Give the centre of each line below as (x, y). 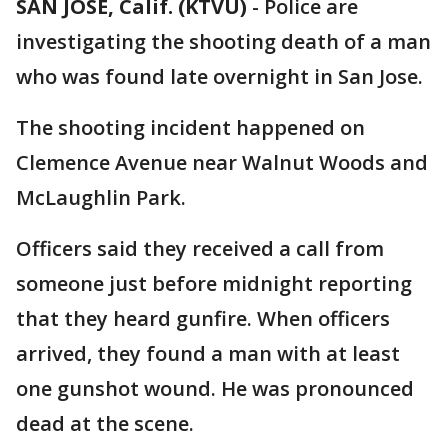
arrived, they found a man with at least (208, 353)
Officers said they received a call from (200, 248)
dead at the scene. (107, 423)
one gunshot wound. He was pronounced (215, 388)
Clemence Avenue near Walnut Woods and (222, 162)
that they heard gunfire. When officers (203, 318)
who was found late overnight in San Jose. (222, 76)
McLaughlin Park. (103, 197)
